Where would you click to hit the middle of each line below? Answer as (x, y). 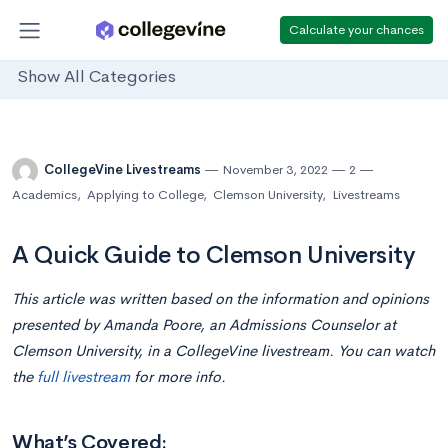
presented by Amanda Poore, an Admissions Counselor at (204, 324)
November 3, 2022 (275, 170)
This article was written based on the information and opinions (220, 298)
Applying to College (145, 194)
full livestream (83, 376)
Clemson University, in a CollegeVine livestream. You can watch (223, 350)
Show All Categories (96, 77)
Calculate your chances (356, 29)
